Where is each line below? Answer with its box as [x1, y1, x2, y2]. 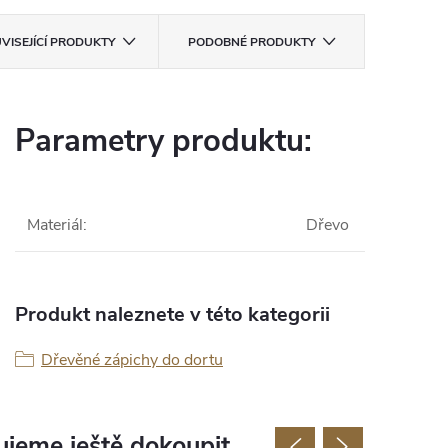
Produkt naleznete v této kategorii [15, 301, 330, 328]
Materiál [27, 214, 83, 236]
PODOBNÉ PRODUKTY [187, 34, 315, 50]
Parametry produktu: [15, 120, 312, 162]
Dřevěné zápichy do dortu [41, 349, 223, 371]
